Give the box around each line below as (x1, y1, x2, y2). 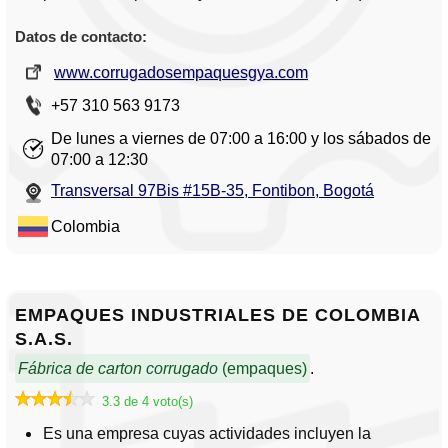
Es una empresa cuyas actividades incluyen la (43, 425, 371, 443)
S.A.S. (15, 329, 73, 350)
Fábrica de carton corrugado (18, 360, 218, 378)
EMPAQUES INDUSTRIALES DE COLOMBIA (15, 305, 420, 326)
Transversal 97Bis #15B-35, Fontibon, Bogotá (51, 182, 374, 200)
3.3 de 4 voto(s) (102, 394, 193, 410)
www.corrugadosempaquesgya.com (54, 64, 308, 82)
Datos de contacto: (15, 28, 147, 46)
